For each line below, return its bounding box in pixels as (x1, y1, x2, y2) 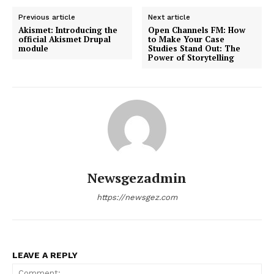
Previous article (18, 12, 75, 21)
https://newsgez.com (97, 192, 177, 202)
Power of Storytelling (148, 51, 235, 63)
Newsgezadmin (87, 168, 187, 187)
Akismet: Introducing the (18, 24, 117, 35)
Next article (148, 12, 191, 21)
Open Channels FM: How (148, 24, 246, 35)
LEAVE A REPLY (12, 250, 78, 260)
